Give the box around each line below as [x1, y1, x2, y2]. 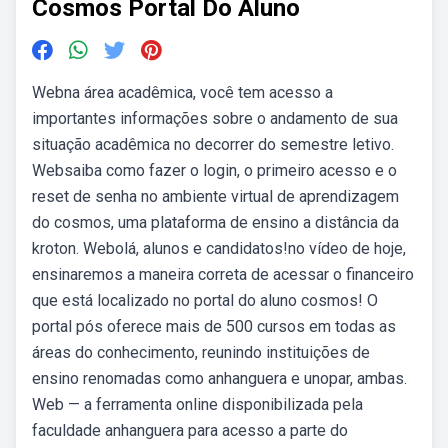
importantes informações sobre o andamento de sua [32, 109, 398, 128]
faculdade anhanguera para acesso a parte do [32, 421, 348, 440]
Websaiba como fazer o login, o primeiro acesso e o [32, 161, 397, 180]
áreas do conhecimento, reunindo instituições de [32, 343, 370, 362]
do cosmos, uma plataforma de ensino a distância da [32, 213, 399, 232]
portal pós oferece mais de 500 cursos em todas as [32, 317, 396, 336]
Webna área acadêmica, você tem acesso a [32, 83, 333, 102]
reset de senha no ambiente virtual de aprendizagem [32, 187, 399, 206]
